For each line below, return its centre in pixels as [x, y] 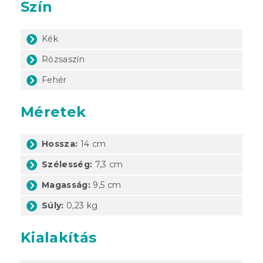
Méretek [53, 112]
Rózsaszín [63, 59]
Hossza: [60, 144]
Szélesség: [67, 164]
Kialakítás [59, 237]
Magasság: [66, 185]
